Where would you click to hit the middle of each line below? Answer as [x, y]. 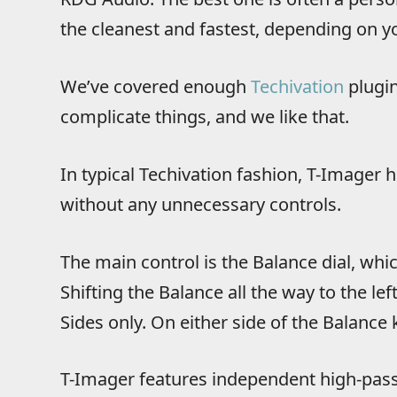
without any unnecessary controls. [200, 204]
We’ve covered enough [155, 86]
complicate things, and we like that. [204, 116]
